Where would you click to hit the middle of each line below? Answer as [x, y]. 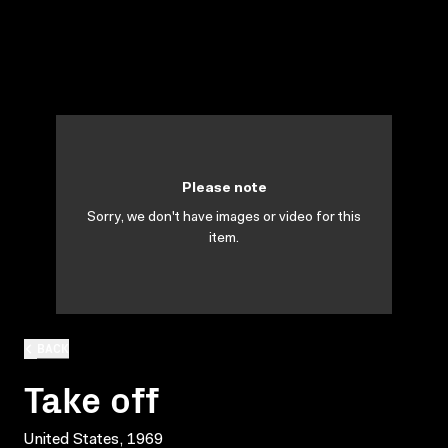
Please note [224, 189]
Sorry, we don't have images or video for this [224, 218]
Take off [91, 397]
